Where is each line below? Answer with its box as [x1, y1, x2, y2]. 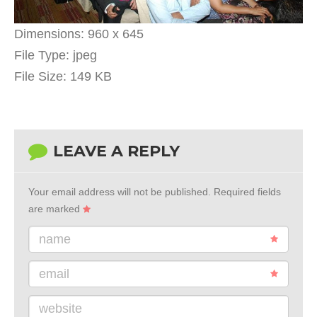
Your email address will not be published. [28, 186, 211, 198]
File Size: [14, 69, 67, 84]
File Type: [14, 48, 69, 63]
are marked [28, 203, 83, 215]
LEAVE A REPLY [53, 142, 180, 161]
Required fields [211, 186, 281, 198]
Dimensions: [14, 27, 84, 42]
